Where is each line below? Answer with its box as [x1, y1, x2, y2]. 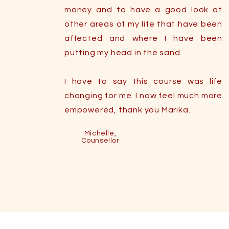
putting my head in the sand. [64, 49, 182, 57]
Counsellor [81, 137, 120, 144]
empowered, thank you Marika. [64, 106, 191, 114]
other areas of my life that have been [64, 20, 223, 28]
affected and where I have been [64, 34, 223, 42]
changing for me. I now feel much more [64, 91, 223, 100]
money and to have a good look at [64, 6, 223, 14]
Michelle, [84, 130, 117, 137]
